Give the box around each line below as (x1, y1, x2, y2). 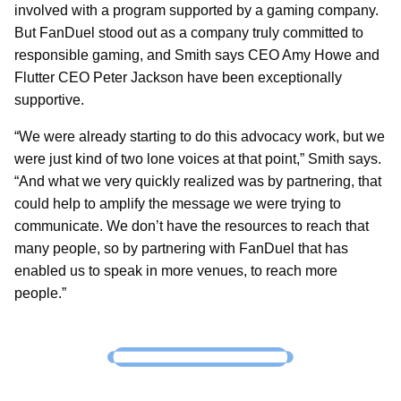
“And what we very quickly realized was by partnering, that (14, 173, 381, 189)
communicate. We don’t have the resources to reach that (14, 218, 369, 234)
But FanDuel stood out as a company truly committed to (14, 24, 363, 40)
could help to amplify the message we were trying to (14, 195, 341, 211)
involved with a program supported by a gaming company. (14, 2, 379, 18)
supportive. (14, 91, 84, 107)
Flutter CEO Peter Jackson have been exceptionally (14, 69, 342, 85)
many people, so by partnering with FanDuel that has (14, 240, 348, 256)
